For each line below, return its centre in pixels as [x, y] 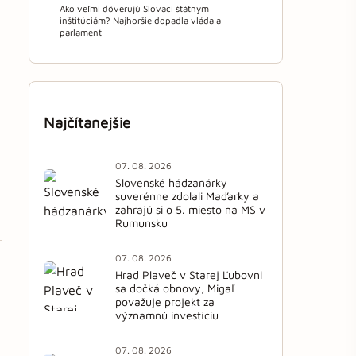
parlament [81, 33]
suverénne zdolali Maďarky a [187, 195]
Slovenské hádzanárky [171, 182]
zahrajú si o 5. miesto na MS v [190, 209]
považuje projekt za [165, 301]
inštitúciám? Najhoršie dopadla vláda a [140, 21]
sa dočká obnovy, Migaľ [175, 288]
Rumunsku [141, 222]
